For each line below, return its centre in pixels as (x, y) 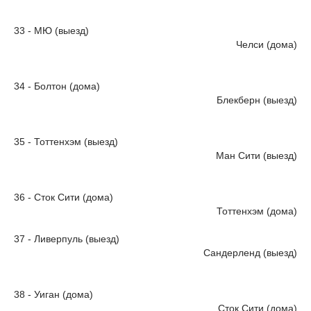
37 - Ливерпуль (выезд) (67, 238)
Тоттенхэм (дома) (257, 211)
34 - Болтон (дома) (57, 86)
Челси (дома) (267, 44)
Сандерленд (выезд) (250, 252)
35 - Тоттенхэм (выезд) (66, 141)
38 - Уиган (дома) (53, 294)
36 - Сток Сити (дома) (64, 197)
